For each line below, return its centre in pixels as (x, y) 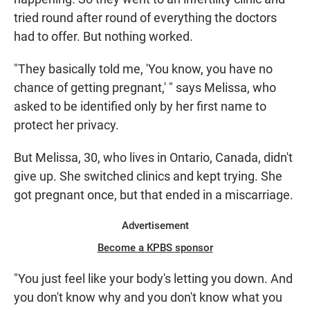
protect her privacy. (66, 125)
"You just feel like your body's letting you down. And (153, 279)
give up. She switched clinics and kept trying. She (148, 176)
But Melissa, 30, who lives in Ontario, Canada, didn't (153, 158)
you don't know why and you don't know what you (148, 298)
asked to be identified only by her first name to (140, 107)
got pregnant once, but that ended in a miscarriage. (154, 195)
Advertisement (155, 226)
